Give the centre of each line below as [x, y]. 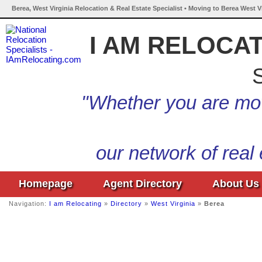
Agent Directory [142, 184]
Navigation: [29, 204]
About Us [236, 184]
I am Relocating [75, 204]
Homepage [46, 184]
